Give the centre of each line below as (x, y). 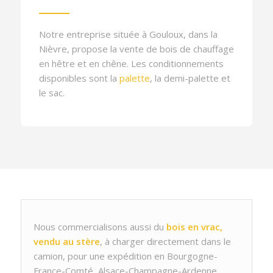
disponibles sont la (79, 78)
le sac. (51, 92)
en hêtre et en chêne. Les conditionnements (131, 63)
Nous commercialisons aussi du (100, 227)
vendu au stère (66, 242)
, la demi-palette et (190, 78)
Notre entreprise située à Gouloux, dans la (128, 34)
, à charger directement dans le (165, 242)
